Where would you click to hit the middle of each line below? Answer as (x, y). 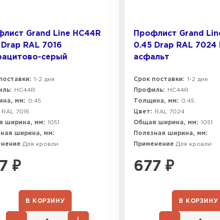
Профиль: (149, 90)
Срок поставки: (159, 79)
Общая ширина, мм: (166, 123)
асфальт (151, 57)
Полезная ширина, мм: (171, 133)
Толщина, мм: (156, 101)
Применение (155, 144)
